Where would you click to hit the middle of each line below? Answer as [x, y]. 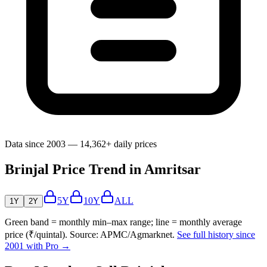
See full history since [216, 235]
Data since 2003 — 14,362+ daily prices [81, 144]
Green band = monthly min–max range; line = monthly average [123, 222]
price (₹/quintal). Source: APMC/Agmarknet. [90, 235]
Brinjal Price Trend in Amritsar [103, 170]
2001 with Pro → [38, 246]
